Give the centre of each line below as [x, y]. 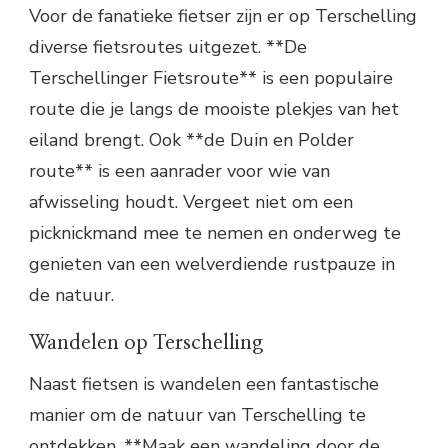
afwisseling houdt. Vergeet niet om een [191, 201]
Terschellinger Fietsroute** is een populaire [211, 77]
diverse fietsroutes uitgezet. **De [168, 46]
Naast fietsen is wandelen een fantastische [204, 383]
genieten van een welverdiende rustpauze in [212, 263]
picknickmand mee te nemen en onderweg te [215, 232]
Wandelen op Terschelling [146, 342]
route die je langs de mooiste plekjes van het [214, 108]
